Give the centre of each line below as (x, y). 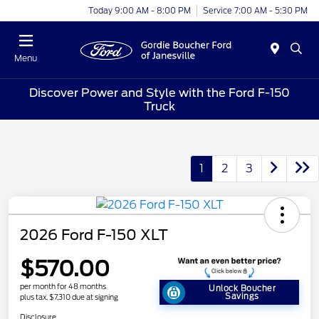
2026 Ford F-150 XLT (94, 235)
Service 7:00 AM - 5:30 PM (255, 10)
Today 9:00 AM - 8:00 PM (140, 10)
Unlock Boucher (242, 288)
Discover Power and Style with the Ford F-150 (159, 93)
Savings (242, 296)
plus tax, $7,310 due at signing (69, 297)
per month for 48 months (63, 286)
